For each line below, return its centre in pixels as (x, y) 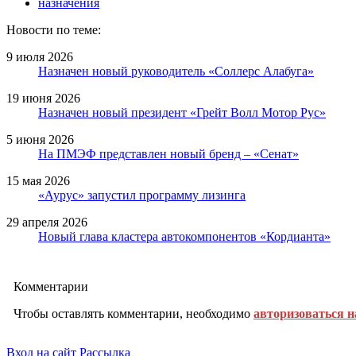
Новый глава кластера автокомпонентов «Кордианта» (184, 236)
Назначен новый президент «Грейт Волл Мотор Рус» (182, 112)
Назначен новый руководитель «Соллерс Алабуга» (176, 71)
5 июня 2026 (40, 139)
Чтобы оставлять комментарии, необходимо (133, 313)
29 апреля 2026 (47, 222)
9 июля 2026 (40, 56)
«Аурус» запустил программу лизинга (142, 195)
